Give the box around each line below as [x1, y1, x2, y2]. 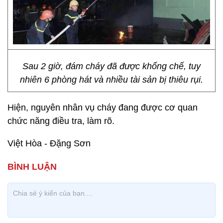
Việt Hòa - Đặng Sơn [7, 138, 91, 148]
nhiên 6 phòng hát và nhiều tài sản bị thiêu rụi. [20, 75, 203, 85]
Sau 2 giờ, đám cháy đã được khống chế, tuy [22, 61, 201, 71]
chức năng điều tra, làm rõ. [7, 116, 114, 126]
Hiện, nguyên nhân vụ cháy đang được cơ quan [7, 103, 198, 112]
